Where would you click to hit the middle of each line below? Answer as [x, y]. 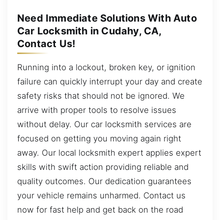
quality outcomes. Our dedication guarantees [104, 181]
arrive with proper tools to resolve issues [97, 110]
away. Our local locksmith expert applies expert [109, 152]
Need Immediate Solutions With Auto [107, 18]
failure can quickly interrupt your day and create [110, 81]
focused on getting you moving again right [99, 138]
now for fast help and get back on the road [100, 209]
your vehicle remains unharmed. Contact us [101, 195]
